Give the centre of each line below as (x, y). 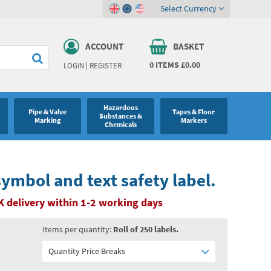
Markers (194, 120)
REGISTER (105, 65)
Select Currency (190, 8)
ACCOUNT (104, 46)
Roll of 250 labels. (145, 229)
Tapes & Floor (194, 112)
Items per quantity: (77, 229)
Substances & (120, 116)
